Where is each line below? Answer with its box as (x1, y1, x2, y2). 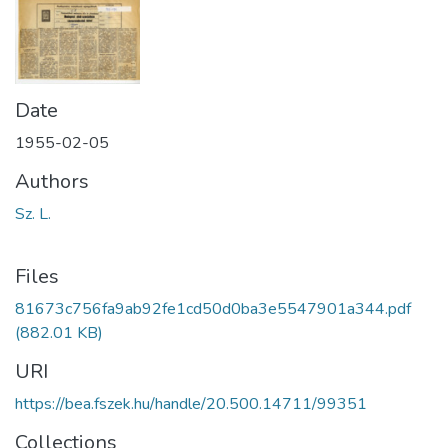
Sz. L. (15, 202, 51, 225)
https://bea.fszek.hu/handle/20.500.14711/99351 (15, 392, 367, 415)
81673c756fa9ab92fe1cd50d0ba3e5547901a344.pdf (15, 297, 411, 320)
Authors (15, 167, 89, 195)
